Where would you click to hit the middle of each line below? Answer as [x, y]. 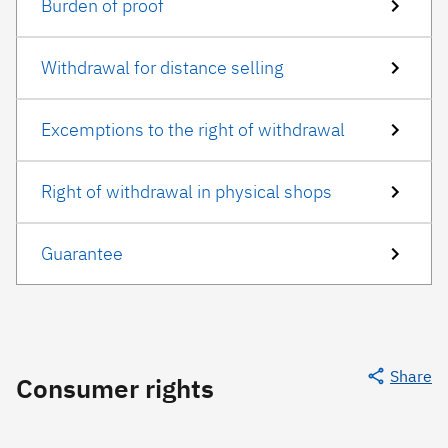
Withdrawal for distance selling [162, 67]
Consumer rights [115, 388]
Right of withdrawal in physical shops [186, 191]
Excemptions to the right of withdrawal [193, 129]
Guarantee [82, 253]
